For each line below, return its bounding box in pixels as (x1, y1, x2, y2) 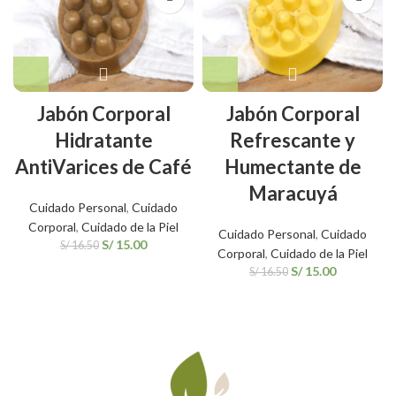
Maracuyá (247, 180, 338, 205)
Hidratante (54, 127, 153, 152)
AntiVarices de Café (15, 154, 192, 179)
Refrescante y (230, 127, 355, 152)
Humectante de (224, 154, 362, 179)
